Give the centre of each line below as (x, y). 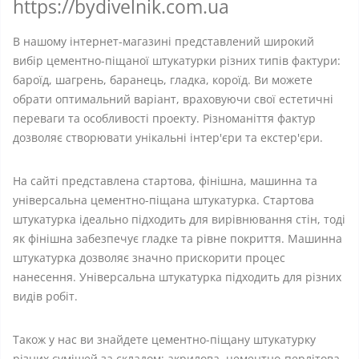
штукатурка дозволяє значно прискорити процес (149, 258)
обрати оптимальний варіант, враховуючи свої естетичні (173, 99)
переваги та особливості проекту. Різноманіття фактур (164, 118)
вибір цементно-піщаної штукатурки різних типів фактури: (177, 61)
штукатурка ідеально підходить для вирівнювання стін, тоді (179, 219)
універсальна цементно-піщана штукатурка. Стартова (163, 200)
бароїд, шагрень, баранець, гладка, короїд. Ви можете (163, 80)
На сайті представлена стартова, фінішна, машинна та (165, 181)
